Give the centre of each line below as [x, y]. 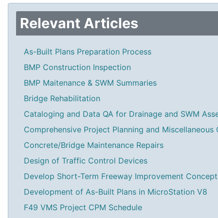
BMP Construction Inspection [77, 67]
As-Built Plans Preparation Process [88, 52]
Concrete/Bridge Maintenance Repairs [94, 145]
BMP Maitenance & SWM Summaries [90, 83]
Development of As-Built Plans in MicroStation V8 [116, 192]
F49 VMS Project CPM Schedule [83, 207]
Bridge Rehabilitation [62, 98]
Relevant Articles [79, 23]
